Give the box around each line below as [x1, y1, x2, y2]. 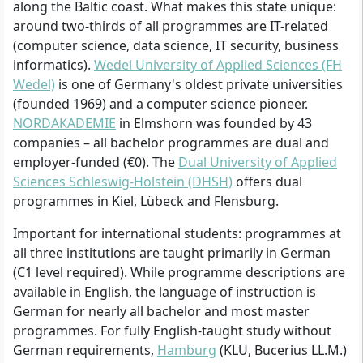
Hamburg [157, 341, 216, 360]
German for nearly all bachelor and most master [13, 302, 310, 321]
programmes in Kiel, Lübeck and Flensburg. [13, 192, 279, 211]
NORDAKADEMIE [13, 114, 116, 133]
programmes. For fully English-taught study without [13, 322, 331, 340]
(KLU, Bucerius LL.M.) [216, 341, 347, 360]
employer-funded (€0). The [13, 153, 178, 172]
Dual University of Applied [178, 153, 337, 172]
